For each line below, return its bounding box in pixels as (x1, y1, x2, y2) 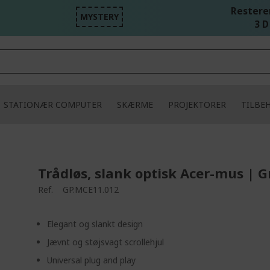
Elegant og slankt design (47, 218, 143, 230)
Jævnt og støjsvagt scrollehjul (47, 236, 165, 248)
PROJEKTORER (168, 99, 226, 110)
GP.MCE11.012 (63, 184, 119, 195)
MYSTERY (80, 10, 119, 22)
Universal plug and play (47, 254, 136, 266)
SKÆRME (117, 99, 153, 110)
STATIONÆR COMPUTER (4, 99, 102, 110)
